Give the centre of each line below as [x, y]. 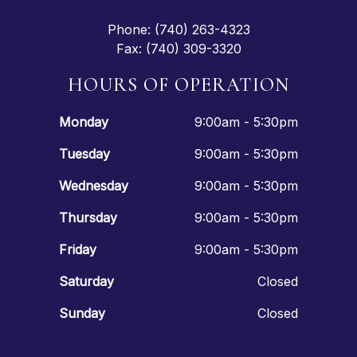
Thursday [88, 217]
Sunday [82, 313]
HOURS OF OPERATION [178, 84]
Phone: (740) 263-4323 [178, 29]
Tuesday [84, 153]
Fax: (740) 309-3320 [178, 48]
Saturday [86, 281]
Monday [84, 122]
